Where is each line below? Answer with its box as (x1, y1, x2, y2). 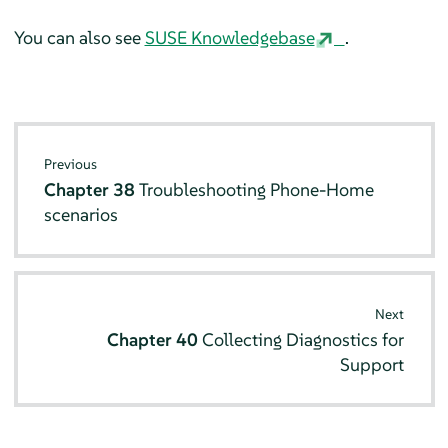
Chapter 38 (44, 178, 140, 202)
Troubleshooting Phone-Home (139, 178, 375, 202)
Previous (44, 155, 98, 174)
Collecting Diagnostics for (201, 327, 404, 351)
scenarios (44, 203, 119, 227)
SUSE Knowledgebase (144, 25, 315, 49)
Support (339, 352, 404, 376)
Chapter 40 (106, 327, 202, 351)
